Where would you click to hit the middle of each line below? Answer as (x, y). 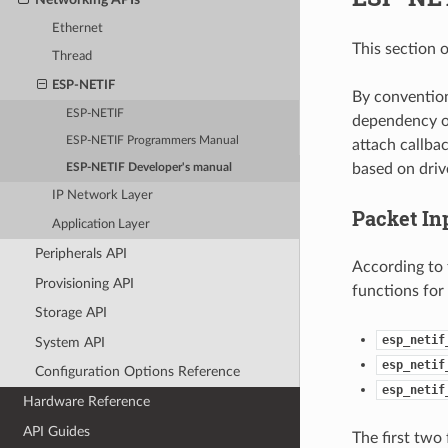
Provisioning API (84, 283)
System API (69, 342)
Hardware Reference (87, 402)
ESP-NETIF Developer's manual (149, 168)
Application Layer (101, 224)
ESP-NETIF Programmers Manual (153, 141)
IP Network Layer (103, 196)
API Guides (57, 431)
